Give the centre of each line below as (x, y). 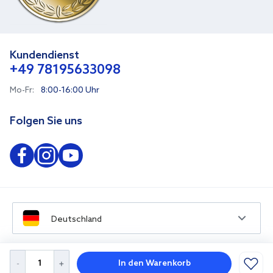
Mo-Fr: (22, 91)
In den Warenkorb (154, 264)
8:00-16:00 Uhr (70, 91)
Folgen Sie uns (46, 122)
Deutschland (76, 220)
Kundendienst (44, 56)
